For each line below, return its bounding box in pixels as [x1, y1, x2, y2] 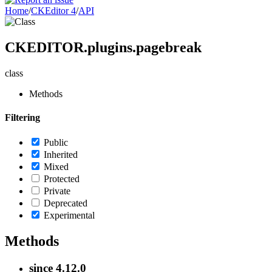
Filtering [5, 112, 40, 123]
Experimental [44, 210, 95, 221]
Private [44, 186, 70, 197]
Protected [44, 174, 80, 185]
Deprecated [44, 198, 87, 209]
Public [44, 137, 68, 148]
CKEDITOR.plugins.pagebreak [5, 39, 202, 55]
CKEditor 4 [31, 5, 76, 16]
